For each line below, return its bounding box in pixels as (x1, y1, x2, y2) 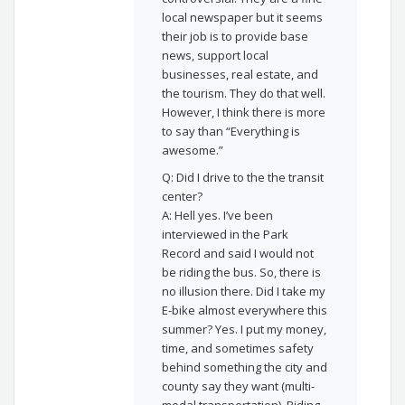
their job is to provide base (161, 27, 308, 44)
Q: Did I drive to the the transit (161, 169, 324, 186)
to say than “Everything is (161, 122, 300, 139)
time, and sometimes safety (161, 340, 314, 357)
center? (161, 188, 202, 205)
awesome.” (161, 141, 223, 158)
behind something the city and (161, 359, 327, 376)
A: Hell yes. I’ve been (161, 207, 273, 224)
